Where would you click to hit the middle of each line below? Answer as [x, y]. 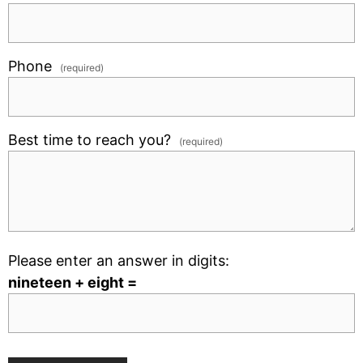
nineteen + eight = [73, 282]
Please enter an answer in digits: [119, 261]
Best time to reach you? [94, 140]
